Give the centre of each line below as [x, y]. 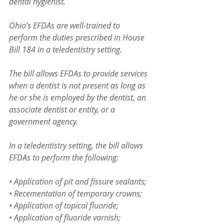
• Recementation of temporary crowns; [75, 193]
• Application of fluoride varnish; [65, 217]
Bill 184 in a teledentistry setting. [65, 49]
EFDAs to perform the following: [64, 157]
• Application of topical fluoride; [64, 205]
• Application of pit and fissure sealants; [78, 181]
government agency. [45, 121]
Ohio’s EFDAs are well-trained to [65, 25]
